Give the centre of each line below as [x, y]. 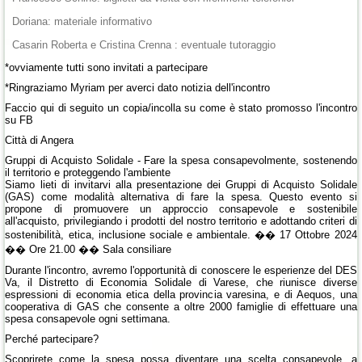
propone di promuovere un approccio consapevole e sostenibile [181, 209]
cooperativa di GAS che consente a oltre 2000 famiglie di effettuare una [181, 307]
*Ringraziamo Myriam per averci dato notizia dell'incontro [138, 88]
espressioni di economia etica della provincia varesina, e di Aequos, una [181, 295]
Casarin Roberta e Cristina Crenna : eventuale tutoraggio [144, 45]
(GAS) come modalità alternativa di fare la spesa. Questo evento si [181, 197]
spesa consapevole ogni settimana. [88, 319]
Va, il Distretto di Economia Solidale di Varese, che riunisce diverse [181, 283]
